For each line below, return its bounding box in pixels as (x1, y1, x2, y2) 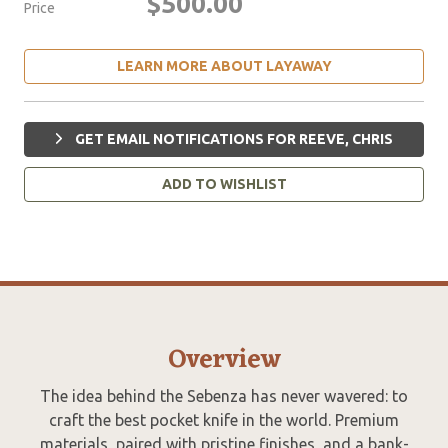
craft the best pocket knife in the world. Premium (49, 411, 399, 430)
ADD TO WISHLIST (161, 176, 287, 193)
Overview (167, 337, 281, 384)
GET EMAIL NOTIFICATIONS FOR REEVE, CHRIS (71, 131, 393, 148)
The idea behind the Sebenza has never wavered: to (40, 387, 408, 406)
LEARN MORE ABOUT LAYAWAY (116, 58, 332, 75)
